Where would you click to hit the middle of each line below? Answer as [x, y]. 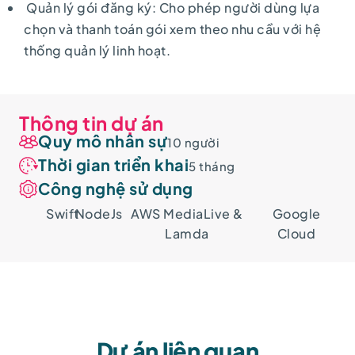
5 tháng [212, 166]
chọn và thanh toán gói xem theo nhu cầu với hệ [172, 29]
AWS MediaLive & [187, 213]
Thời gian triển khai [113, 164]
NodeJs [99, 213]
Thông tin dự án [92, 122]
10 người [193, 142]
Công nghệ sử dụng [116, 188]
